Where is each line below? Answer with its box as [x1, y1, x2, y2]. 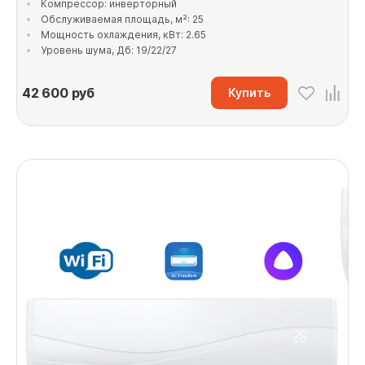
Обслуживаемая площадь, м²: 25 [41, 13, 204, 25]
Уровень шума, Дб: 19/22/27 [41, 44, 177, 56]
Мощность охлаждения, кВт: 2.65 [41, 29, 206, 41]
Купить [228, 86, 270, 99]
